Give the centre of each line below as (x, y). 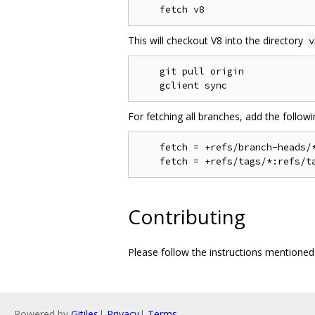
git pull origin (191, 71)
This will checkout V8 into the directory (217, 40)
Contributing (187, 217)
